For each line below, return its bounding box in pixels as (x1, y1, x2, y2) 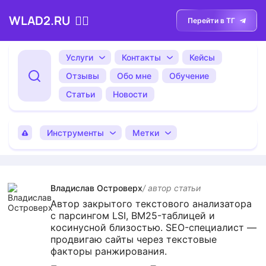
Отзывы (66, 71, 99, 81)
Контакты (122, 52, 161, 62)
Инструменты (47, 128, 104, 138)
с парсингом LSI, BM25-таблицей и (50, 210, 216, 222)
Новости (113, 89, 147, 99)
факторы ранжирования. (50, 245, 167, 258)
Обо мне (117, 71, 151, 81)
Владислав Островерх (50, 183, 143, 194)
